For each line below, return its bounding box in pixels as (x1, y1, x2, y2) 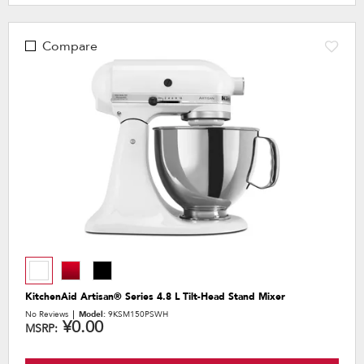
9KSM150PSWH (108, 308, 168, 320)
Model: (79, 308, 108, 320)
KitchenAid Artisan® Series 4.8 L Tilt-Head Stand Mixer (25, 289, 285, 303)
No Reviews (25, 308, 68, 320)
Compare (42, 37, 97, 55)
